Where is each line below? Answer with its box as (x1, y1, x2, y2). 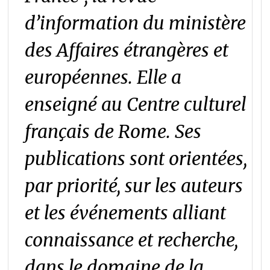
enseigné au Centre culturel (25, 93, 247, 116)
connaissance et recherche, (25, 228, 239, 252)
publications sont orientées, (25, 147, 248, 171)
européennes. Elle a (25, 66, 182, 89)
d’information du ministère (25, 11, 246, 35)
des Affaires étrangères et (25, 39, 229, 62)
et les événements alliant (25, 201, 227, 225)
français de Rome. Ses (25, 120, 202, 143)
